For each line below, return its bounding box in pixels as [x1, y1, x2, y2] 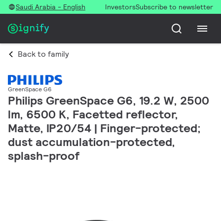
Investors [105, 2, 136, 11]
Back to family [18, 49, 69, 59]
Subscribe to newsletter [136, 2, 213, 11]
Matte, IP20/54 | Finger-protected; [8, 120, 201, 136]
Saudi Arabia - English [16, 2, 85, 11]
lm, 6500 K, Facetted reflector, [8, 107, 178, 122]
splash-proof [8, 148, 79, 164]
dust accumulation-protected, [8, 134, 175, 150]
